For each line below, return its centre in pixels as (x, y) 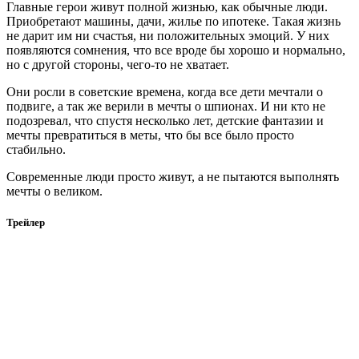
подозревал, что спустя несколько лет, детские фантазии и (165, 120)
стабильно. (36, 149)
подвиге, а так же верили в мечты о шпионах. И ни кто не (166, 106)
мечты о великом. (54, 191)
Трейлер (26, 223)
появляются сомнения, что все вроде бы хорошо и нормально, (176, 50)
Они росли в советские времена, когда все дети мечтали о (165, 91)
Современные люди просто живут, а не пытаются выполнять (173, 176)
